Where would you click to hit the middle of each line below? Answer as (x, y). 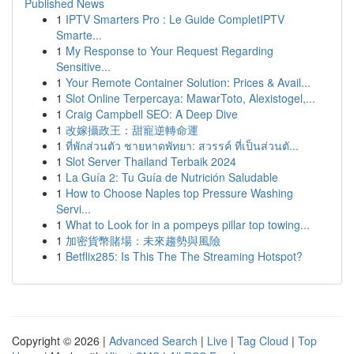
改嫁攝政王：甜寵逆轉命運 (132, 130)
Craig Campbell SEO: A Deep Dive (152, 114)
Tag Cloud (263, 341)
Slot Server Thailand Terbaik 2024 (151, 161)
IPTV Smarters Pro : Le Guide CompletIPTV (175, 19)
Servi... (73, 209)
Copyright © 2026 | (60, 341)
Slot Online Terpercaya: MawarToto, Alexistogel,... (190, 98)
